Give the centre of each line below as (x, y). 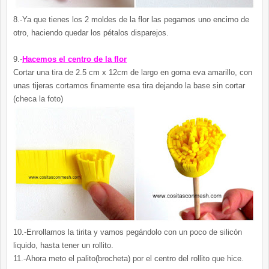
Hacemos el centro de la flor (74, 59)
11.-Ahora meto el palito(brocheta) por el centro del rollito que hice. (128, 259)
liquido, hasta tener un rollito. (63, 246)
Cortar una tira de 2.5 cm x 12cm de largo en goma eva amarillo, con (133, 73)
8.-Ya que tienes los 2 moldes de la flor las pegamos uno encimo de (131, 20)
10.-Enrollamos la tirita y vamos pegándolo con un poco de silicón (128, 232)
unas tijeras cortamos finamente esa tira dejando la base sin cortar (129, 86)
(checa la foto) (38, 99)
